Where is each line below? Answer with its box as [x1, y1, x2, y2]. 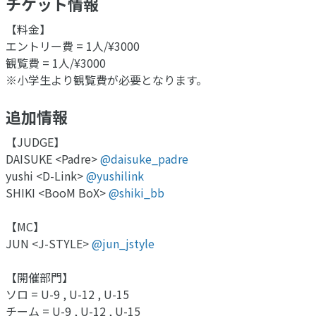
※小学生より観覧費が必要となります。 [6, 71, 207, 89]
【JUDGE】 [6, 133, 65, 151]
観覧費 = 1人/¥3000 [6, 54, 106, 72]
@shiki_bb [109, 184, 164, 202]
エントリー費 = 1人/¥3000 [6, 37, 140, 55]
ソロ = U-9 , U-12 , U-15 [6, 286, 129, 303]
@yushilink [86, 167, 144, 185]
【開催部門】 [6, 269, 73, 286]
